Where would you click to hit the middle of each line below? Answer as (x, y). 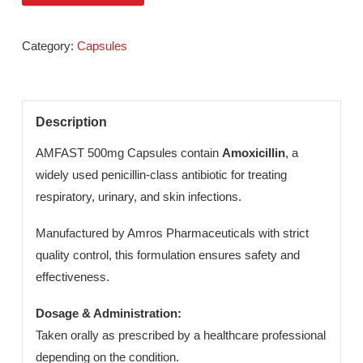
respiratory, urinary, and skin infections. (154, 299)
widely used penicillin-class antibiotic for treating (179, 275)
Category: (55, 132)
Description (79, 216)
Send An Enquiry (92, 70)
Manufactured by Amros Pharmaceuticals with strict (191, 340)
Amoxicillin (282, 250)
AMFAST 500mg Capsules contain (143, 250)
